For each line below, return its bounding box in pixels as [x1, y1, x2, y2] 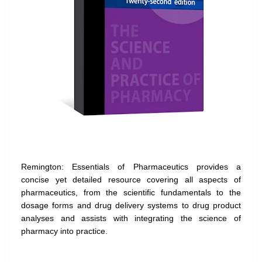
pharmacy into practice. [21, 226, 108, 236]
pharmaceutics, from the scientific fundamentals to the [21, 188, 241, 198]
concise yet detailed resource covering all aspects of [21, 175, 241, 185]
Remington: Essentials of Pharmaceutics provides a [21, 162, 241, 172]
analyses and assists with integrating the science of [21, 213, 241, 223]
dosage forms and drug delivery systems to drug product [21, 201, 241, 211]
